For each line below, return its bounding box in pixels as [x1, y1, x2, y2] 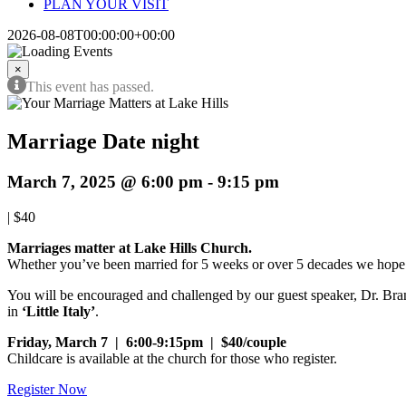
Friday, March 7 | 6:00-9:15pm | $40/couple [7, 333, 286, 350]
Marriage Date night [7, 129, 199, 153]
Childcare [7, 350, 63, 366]
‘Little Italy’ [22, 303, 95, 319]
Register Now [7, 381, 87, 397]
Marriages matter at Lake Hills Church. [7, 239, 252, 256]
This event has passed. [26, 79, 154, 94]
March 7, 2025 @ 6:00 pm [7, 171, 203, 191]
